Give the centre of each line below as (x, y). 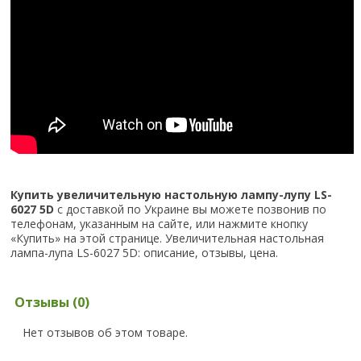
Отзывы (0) (52, 303)
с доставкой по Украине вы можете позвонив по (191, 210)
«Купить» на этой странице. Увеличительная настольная (168, 239)
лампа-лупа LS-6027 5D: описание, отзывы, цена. (145, 253)
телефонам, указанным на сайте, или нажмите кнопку (160, 224)
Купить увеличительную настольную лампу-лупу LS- (172, 195)
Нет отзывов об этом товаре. (105, 333)
